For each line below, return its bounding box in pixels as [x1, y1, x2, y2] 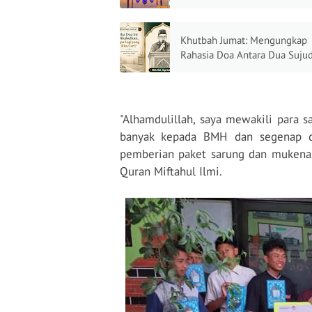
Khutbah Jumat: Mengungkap [180, 33, 307, 47]
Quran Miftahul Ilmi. [120, 164, 222, 179]
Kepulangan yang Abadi [180, 13, 283, 26]
